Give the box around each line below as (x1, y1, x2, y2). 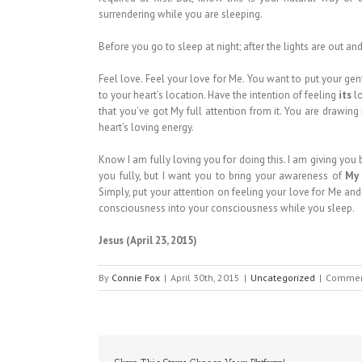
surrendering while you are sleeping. (99, 7, 263, 21)
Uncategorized (250, 271, 315, 284)
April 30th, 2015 (170, 271, 240, 284)
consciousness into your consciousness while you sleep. (99, 201, 355, 215)
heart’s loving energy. (99, 120, 194, 134)
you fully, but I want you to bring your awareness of (99, 169, 346, 183)
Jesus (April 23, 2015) (99, 234, 197, 247)
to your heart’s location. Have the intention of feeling (99, 88, 339, 102)
